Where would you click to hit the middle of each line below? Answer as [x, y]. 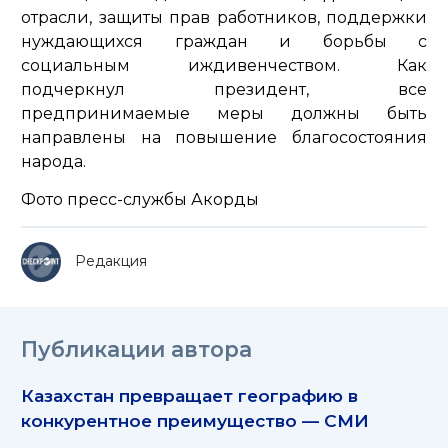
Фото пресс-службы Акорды [140, 200]
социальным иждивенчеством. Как [224, 66]
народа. [53, 162]
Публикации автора [136, 348]
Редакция [111, 260]
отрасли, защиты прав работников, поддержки [224, 18]
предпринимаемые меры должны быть [224, 114]
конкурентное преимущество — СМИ [195, 420]
